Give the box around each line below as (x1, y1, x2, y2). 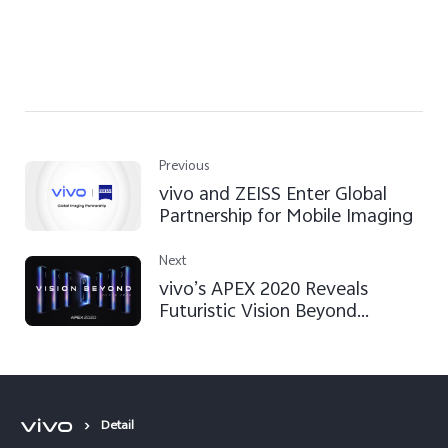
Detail (101, 416, 134, 439)
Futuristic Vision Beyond (159, 296, 358, 329)
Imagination (159, 318, 259, 351)
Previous (159, 156, 210, 180)
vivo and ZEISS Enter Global (159, 180, 388, 213)
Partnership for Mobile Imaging (159, 202, 414, 235)
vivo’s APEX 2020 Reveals (159, 274, 369, 307)
